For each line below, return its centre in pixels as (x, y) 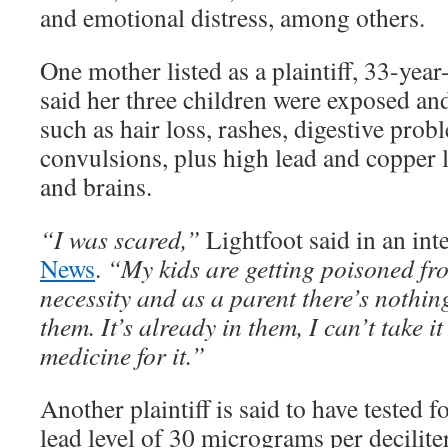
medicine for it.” (122, 355)
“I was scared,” (120, 239)
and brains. (96, 186)
